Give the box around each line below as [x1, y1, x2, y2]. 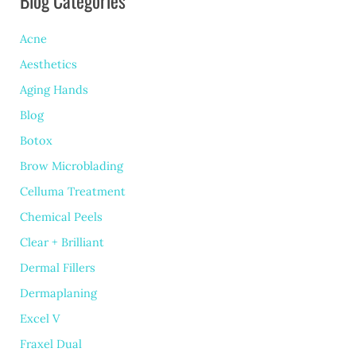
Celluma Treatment [20, 184, 126, 199]
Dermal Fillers [20, 259, 96, 275]
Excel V [20, 310, 61, 326]
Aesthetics [20, 56, 78, 72]
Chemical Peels [20, 209, 103, 224]
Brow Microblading [20, 158, 124, 174]
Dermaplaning [20, 284, 98, 300]
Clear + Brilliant [20, 234, 105, 250]
